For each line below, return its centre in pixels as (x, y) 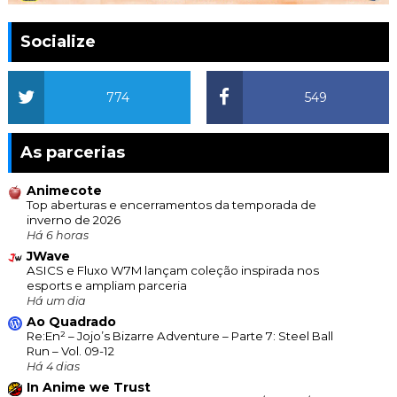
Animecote (64, 191)
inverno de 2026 (73, 220)
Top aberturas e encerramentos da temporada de (171, 205)
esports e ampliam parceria (106, 286)
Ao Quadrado (71, 322)
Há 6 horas (57, 236)
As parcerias (72, 153)
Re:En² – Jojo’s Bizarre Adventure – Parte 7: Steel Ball (179, 336)
